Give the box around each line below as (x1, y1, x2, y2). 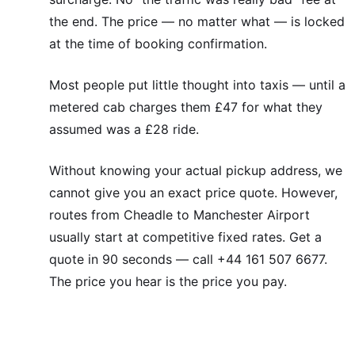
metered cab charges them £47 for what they (49, 99, 323, 116)
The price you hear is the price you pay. (49, 273, 287, 290)
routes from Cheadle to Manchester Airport (49, 207, 310, 223)
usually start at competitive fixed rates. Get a (49, 229, 322, 246)
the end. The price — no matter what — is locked (49, 13, 345, 30)
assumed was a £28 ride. (49, 121, 199, 138)
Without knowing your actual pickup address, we (49, 162, 342, 179)
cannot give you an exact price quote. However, (49, 185, 338, 201)
